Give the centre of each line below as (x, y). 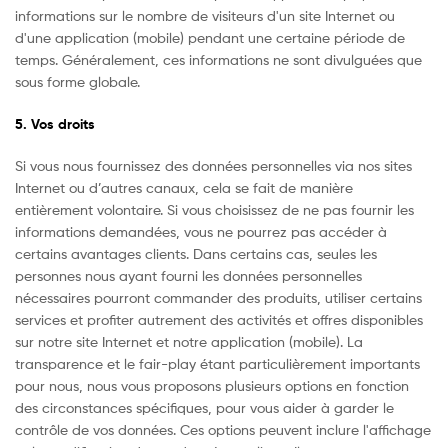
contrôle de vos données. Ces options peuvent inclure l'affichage (223, 429)
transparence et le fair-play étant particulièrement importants (217, 363)
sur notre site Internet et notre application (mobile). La (189, 341)
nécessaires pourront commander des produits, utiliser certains (218, 297)
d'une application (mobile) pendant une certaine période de (210, 38)
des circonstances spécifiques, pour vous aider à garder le (204, 407)
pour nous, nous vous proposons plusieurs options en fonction (212, 385)
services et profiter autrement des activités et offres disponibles (219, 319)
